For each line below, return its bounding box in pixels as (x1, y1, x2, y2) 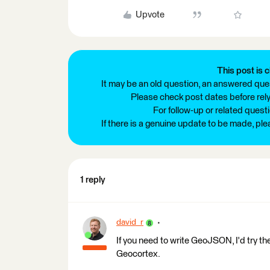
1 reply (80, 175, 105, 184)
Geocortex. (116, 250, 160, 259)
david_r (116, 218, 143, 227)
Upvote (135, 10, 165, 19)
